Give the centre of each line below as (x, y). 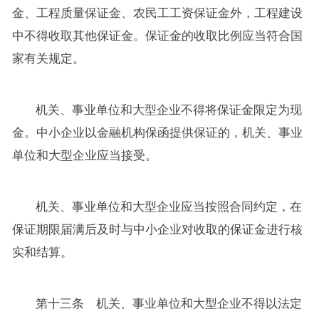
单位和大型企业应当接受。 (84, 155)
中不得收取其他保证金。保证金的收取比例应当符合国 (157, 36)
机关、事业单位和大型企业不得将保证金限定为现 (169, 110)
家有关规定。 (48, 58)
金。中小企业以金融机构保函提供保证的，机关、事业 (157, 132)
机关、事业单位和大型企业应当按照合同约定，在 (169, 206)
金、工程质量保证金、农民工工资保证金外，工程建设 (157, 13)
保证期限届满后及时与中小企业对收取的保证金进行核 (157, 229)
